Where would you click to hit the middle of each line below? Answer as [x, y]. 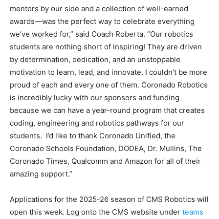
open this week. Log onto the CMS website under [96, 212]
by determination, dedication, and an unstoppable [95, 59]
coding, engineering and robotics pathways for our [97, 123]
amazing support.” [41, 174]
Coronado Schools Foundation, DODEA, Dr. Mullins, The [106, 148]
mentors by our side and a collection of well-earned [99, 8]
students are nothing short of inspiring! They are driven [106, 46]
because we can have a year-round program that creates [107, 110]
